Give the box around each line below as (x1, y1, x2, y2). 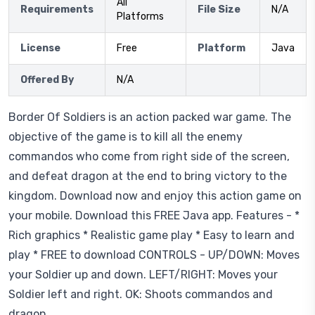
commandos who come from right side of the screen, (8, 150, 290, 163)
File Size (198, 4, 240, 15)
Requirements (20, 4, 94, 15)
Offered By (20, 74, 74, 86)
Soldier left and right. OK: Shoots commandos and (8, 288, 273, 301)
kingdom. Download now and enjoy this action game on (8, 189, 302, 202)
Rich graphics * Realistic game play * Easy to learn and (8, 229, 295, 242)
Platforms (117, 11, 164, 22)
